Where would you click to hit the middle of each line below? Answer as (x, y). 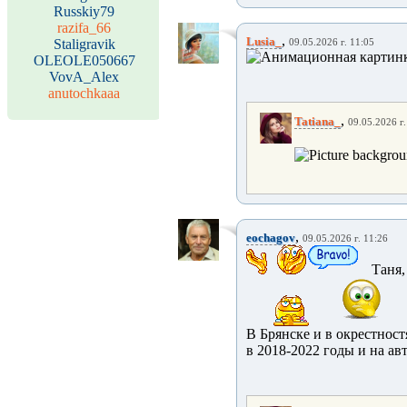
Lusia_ (264, 41)
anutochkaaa (84, 93)
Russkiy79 (84, 11)
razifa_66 (84, 28)
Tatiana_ (318, 121)
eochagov (271, 238)
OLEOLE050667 (84, 60)
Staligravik (84, 44)
